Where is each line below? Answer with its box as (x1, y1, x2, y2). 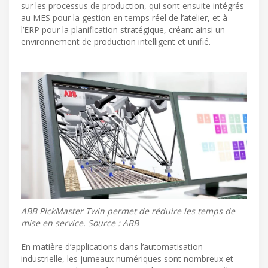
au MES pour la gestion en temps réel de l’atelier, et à (21, 12, 227, 24)
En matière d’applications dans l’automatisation (21, 240, 203, 252)
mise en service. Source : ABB (21, 217, 139, 229)
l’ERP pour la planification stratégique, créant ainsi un (21, 24, 225, 36)
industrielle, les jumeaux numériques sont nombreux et (21, 252, 233, 264)
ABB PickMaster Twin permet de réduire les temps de (21, 205, 235, 217)
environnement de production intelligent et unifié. (21, 36, 211, 48)
